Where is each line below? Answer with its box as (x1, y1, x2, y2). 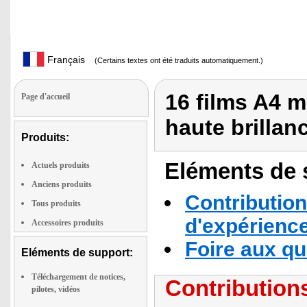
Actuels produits (32, 160, 90, 170)
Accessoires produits (32, 218, 103, 228)
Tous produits (32, 199, 81, 208)
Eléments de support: (21, 247, 133, 258)
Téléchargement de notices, (32, 272, 125, 282)
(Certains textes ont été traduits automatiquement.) (93, 56, 263, 64)
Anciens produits (32, 180, 92, 189)
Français (45, 54, 85, 65)
